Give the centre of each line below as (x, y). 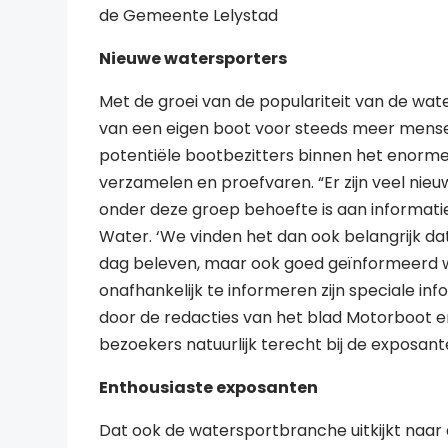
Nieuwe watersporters (193, 58)
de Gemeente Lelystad (189, 15)
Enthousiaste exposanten (209, 387)
